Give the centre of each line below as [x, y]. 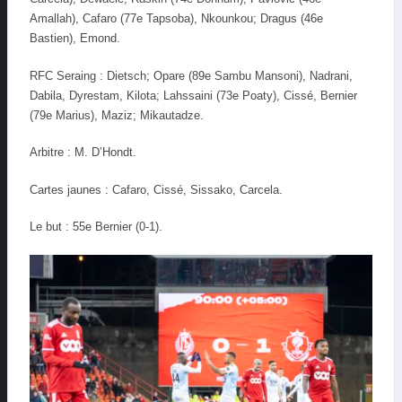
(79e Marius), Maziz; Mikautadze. [117, 115]
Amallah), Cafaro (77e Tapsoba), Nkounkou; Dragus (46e [176, 19]
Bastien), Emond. [75, 39]
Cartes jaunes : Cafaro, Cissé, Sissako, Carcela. [156, 189]
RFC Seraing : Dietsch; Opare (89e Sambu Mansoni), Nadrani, [191, 75]
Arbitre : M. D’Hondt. [83, 153]
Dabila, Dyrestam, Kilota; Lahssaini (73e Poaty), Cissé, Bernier [193, 95]
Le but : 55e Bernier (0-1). [96, 227]
